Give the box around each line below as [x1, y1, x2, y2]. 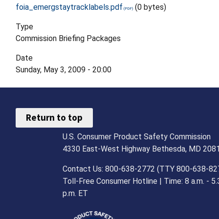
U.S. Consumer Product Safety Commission [63, 131, 211, 141]
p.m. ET [63, 188, 88, 198]
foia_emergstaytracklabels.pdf [16, 2, 123, 12]
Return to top [26, 111, 83, 124]
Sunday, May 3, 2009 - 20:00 [16, 65, 111, 74]
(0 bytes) [135, 2, 166, 12]
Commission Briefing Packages [16, 33, 121, 43]
